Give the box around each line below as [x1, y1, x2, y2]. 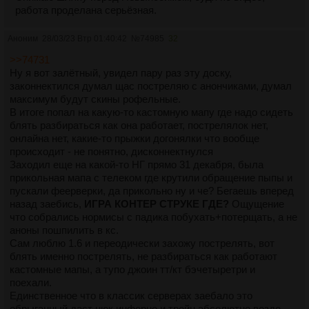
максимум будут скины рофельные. [10, 92, 181, 105]
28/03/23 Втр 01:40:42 [42, 33, 127, 43]
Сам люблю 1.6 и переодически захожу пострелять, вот [10, 237, 275, 249]
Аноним [8, 33, 38, 43]
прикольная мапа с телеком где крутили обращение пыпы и [10, 171, 292, 183]
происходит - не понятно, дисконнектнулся [10, 145, 213, 157]
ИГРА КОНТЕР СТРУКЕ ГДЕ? [84, 197, 229, 210]
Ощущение [229, 197, 284, 210]
